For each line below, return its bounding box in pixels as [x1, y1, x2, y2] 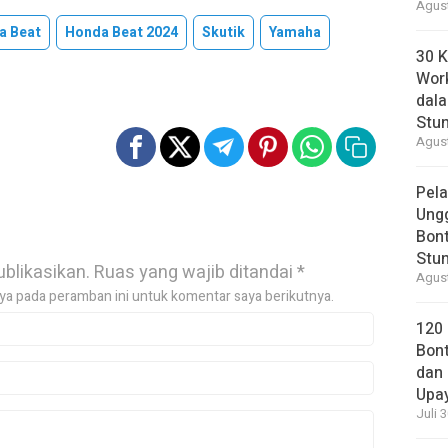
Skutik [202, 22, 245, 43]
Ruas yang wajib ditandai [94, 259, 297, 286]
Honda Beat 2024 [65, 22, 178, 43]
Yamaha [269, 22, 321, 43]
